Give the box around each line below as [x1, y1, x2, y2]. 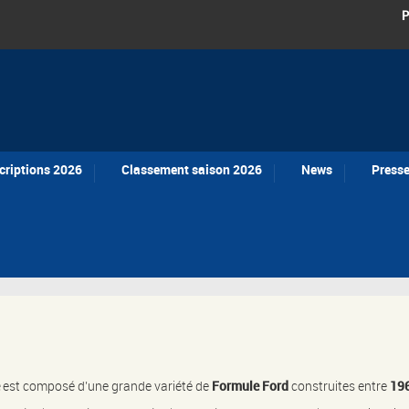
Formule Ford [209, 377, 288, 395]
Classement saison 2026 [121, 161, 262, 179]
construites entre [288, 377, 390, 395]
